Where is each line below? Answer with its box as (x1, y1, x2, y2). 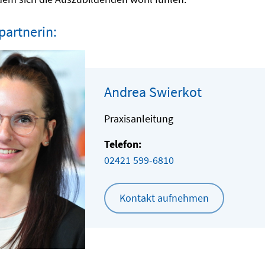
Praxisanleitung (104, 112, 173, 125)
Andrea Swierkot (104, 83, 202, 101)
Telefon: (104, 137, 141, 151)
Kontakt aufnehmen (119, 191, 209, 205)
